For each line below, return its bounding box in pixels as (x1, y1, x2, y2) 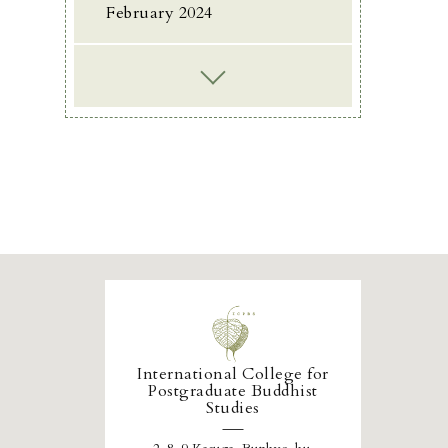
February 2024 (106, 2, 213, 24)
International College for (137, 363, 329, 385)
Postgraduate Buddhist (148, 380, 318, 402)
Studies (206, 397, 260, 419)
